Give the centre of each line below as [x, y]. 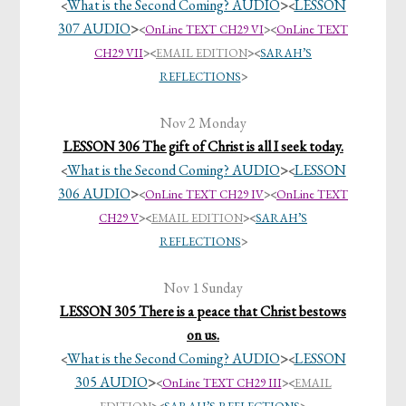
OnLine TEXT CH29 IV [204, 195]
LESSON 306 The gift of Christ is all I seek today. [203, 147]
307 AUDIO [94, 29]
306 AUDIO [94, 194]
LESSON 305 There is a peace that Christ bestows [203, 312]
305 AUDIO [111, 382]
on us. [203, 335]
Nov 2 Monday [203, 123]
